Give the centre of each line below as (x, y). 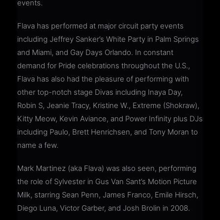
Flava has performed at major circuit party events (100, 26)
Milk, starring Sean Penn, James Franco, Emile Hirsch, (108, 194)
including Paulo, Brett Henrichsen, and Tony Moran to (108, 132)
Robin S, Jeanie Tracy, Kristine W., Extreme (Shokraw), (108, 105)
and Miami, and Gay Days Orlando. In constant (95, 52)
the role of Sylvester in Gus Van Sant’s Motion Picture (107, 181)
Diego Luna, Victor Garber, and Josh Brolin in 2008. (104, 208)
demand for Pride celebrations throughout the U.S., (104, 65)
